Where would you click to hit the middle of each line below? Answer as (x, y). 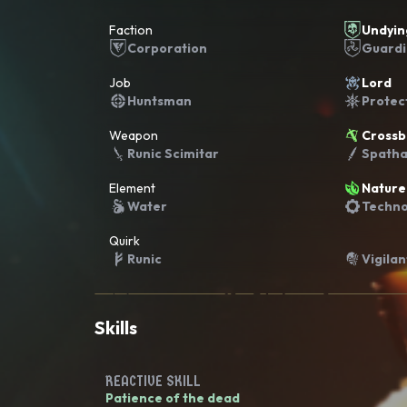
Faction (131, 30)
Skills (116, 328)
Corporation (167, 48)
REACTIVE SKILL (153, 381)
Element (132, 188)
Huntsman (159, 101)
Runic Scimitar (173, 154)
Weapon (134, 135)
